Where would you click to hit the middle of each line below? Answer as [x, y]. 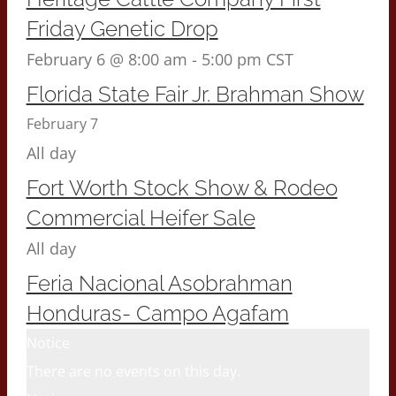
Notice [48, 343]
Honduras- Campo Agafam [157, 314]
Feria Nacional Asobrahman [159, 284]
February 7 [62, 123]
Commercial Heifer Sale [141, 218]
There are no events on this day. [133, 372]
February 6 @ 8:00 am [107, 59]
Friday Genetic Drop [122, 28]
